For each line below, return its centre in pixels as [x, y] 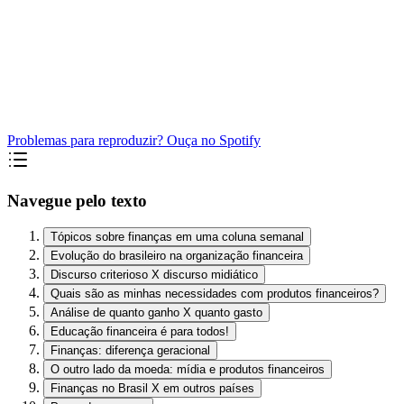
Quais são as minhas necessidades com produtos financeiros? [215, 294]
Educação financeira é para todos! [140, 332]
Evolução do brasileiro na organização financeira [177, 256]
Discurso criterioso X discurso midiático [154, 275]
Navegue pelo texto [77, 200]
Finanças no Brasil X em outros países [152, 389]
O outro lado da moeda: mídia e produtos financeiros [188, 370]
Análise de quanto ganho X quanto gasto [156, 313]
